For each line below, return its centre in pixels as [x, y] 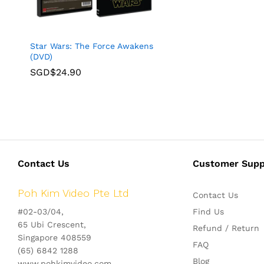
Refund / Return [226, 228]
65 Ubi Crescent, [52, 224]
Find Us [209, 211]
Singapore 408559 [55, 237]
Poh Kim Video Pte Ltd [73, 193]
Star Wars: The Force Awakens [92, 46]
